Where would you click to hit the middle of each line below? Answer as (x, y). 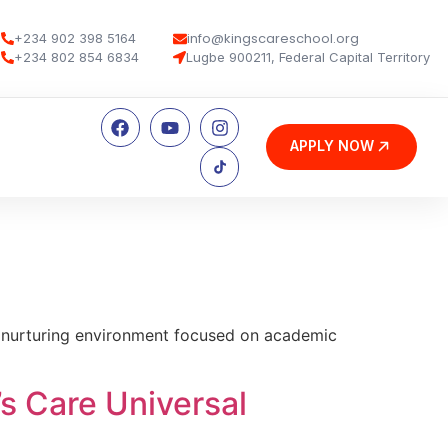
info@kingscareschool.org (273, 39)
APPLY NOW (331, 146)
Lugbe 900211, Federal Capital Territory (308, 57)
